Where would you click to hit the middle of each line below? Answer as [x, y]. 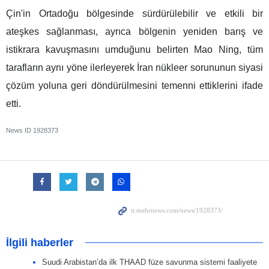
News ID [20, 130]
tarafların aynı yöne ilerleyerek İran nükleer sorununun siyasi [134, 67]
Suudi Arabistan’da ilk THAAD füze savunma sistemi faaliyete [150, 262]
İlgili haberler [40, 242]
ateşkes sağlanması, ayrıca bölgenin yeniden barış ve [134, 31]
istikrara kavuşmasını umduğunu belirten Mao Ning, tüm [134, 49]
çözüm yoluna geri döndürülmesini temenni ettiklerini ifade [134, 85]
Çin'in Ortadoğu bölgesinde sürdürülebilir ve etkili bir [134, 13]
